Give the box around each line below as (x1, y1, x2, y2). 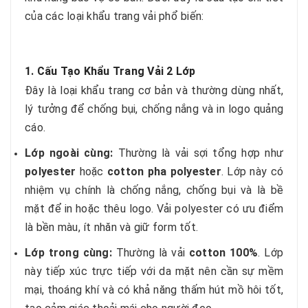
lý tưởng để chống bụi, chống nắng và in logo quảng (25, 102, 283, 115)
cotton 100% (188, 246, 258, 259)
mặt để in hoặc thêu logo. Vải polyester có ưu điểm (25, 202, 283, 215)
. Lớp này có (221, 165, 284, 178)
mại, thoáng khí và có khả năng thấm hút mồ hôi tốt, (25, 283, 283, 296)
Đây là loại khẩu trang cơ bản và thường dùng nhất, (25, 84, 283, 97)
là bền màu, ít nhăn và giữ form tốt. (25, 221, 198, 234)
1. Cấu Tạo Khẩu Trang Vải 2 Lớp (25, 65, 196, 78)
